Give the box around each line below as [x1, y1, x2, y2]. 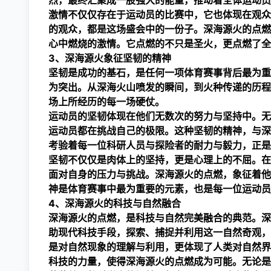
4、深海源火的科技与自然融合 [48, 197, 181, 209]
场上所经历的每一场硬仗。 [48, 96, 165, 108]
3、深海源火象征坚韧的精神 [48, 52, 171, 64]
